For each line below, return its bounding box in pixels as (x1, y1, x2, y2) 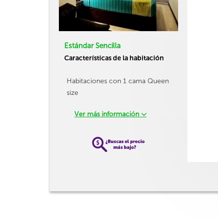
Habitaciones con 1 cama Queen (67, 77, 169, 85)
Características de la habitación (64, 54, 164, 62)
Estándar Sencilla (64, 41, 121, 50)
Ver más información (74, 110, 141, 118)
